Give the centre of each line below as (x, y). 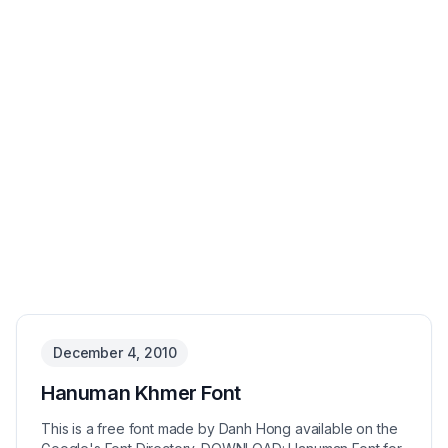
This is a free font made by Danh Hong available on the (219, 428)
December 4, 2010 (115, 352)
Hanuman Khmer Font (141, 393)
